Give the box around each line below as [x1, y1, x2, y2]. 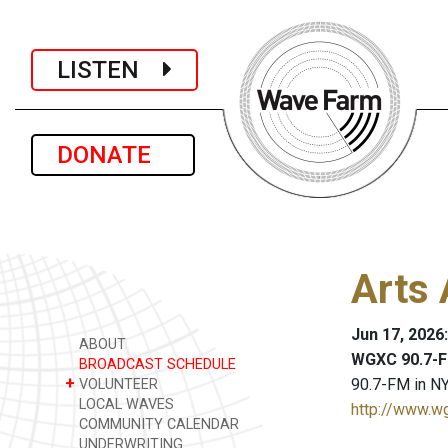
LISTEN [57, 55, 163, 84]
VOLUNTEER [75, 376, 158, 393]
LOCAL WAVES [75, 396, 174, 413]
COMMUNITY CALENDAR [75, 416, 239, 433]
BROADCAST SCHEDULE [75, 356, 236, 373]
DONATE [57, 141, 169, 169]
